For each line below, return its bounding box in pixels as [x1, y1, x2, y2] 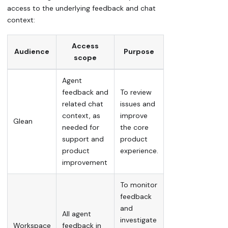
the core [120, 123, 149, 132]
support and [62, 134, 104, 144]
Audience [14, 47, 49, 56]
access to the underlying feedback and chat [7, 3, 156, 13]
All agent [62, 209, 91, 219]
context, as [62, 111, 100, 121]
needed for [62, 123, 99, 132]
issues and [120, 99, 155, 109]
